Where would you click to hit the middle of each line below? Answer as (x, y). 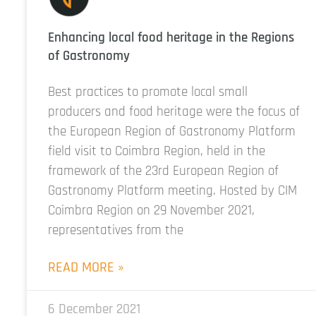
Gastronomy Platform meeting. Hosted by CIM (172, 191)
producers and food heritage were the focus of (174, 112)
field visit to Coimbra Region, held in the (157, 152)
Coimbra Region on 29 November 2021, (151, 211)
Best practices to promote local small (148, 92)
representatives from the (116, 231)
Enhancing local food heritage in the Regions (171, 38)
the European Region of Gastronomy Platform (172, 132)
